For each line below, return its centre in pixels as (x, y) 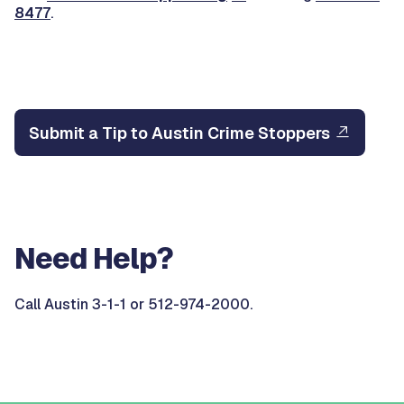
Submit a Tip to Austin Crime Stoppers (179, 133)
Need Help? (94, 258)
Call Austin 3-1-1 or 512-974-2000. (133, 304)
